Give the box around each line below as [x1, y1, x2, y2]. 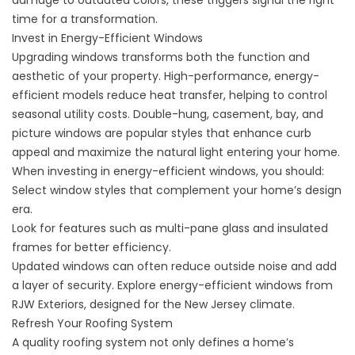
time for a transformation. [12, 11, 158, 27]
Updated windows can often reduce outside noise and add [12, 258, 337, 274]
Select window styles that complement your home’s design [12, 182, 342, 198]
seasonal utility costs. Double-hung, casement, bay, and [12, 106, 323, 122]
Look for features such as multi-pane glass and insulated [12, 220, 328, 236]
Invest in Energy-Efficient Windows [12, 30, 203, 46]
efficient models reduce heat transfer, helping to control [12, 87, 327, 103]
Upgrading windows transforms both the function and [12, 49, 310, 65]
